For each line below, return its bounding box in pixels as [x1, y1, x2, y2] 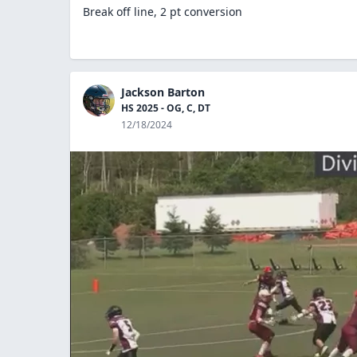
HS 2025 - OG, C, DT [121, 100, 210, 115]
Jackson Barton [121, 84, 205, 100]
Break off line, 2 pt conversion [83, 3, 242, 19]
